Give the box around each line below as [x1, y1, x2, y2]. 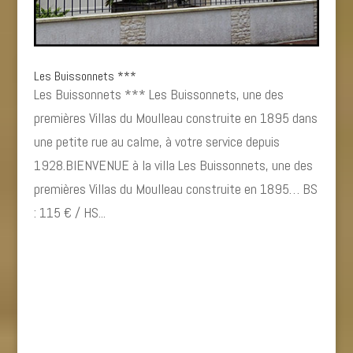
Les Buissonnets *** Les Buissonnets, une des [33, 84, 284, 103]
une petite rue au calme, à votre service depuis [33, 132, 280, 150]
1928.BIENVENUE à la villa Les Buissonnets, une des [33, 155, 313, 174]
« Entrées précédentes [33, 259, 155, 278]
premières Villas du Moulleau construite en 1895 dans [33, 108, 318, 127]
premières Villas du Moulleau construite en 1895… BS [33, 179, 318, 198]
